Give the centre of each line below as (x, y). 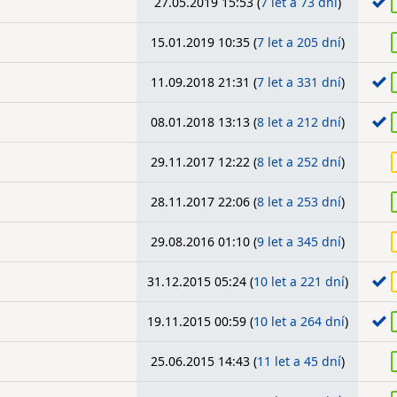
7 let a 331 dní (299, 82)
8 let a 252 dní (299, 162)
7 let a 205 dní (299, 42)
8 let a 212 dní (299, 122)
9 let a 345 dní (299, 241)
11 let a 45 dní (299, 361)
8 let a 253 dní (299, 202)
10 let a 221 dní (299, 281)
